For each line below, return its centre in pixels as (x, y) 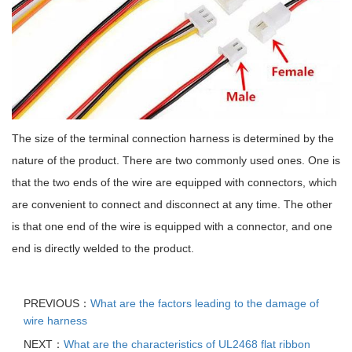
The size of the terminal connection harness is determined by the (173, 138)
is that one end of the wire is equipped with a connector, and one (172, 226)
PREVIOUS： (57, 303)
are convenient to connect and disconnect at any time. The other (172, 204)
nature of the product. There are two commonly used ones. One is (176, 160)
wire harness (55, 320)
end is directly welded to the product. (103, 248)
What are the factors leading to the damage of (205, 303)
